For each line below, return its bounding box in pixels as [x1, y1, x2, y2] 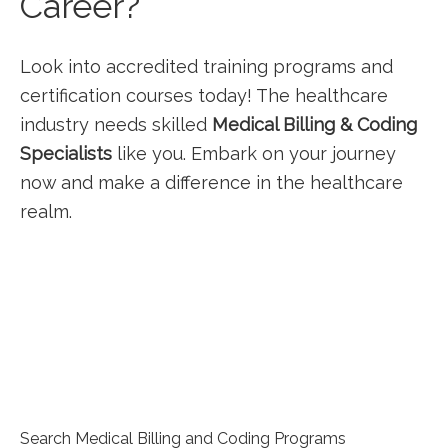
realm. [20, 201, 72, 222]
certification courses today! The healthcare [20, 85, 388, 106]
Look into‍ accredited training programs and [20, 56, 393, 77]
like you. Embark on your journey [112, 143, 396, 164]
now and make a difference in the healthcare [20, 172, 403, 193]
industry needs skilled [20, 114, 212, 135]
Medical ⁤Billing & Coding [212, 114, 417, 135]
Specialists [20, 143, 112, 164]
